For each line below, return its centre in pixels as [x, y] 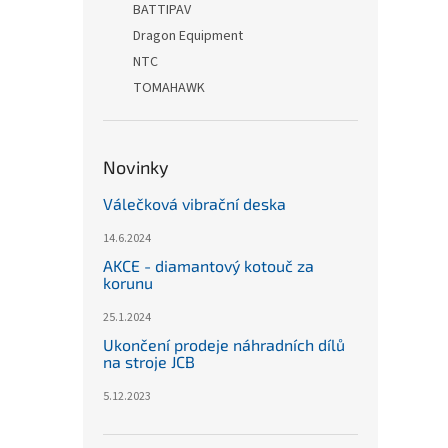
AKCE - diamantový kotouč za [208, 265]
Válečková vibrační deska [194, 203]
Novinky [136, 167]
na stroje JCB [149, 361]
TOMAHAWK [169, 88]
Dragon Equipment [188, 36]
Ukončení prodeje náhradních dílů [224, 344]
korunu [128, 282]
